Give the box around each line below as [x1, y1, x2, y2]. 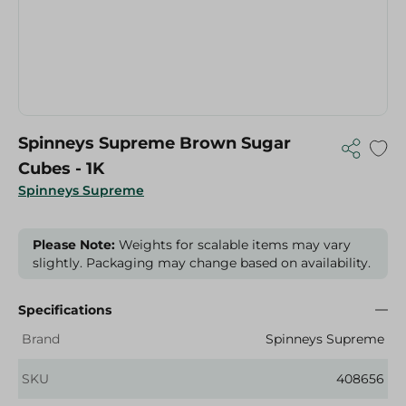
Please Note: [33, 237, 115, 253]
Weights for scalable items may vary [115, 237, 351, 253]
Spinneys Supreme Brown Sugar [18, 133, 291, 153]
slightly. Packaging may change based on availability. [33, 255, 371, 271]
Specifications [18, 302, 111, 318]
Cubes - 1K [18, 159, 104, 179]
